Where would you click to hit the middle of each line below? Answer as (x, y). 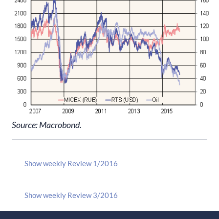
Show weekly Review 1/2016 (71, 163)
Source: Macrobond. (47, 124)
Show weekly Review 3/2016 (71, 195)
